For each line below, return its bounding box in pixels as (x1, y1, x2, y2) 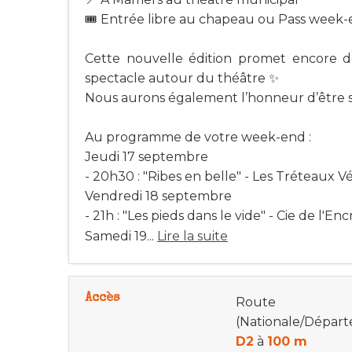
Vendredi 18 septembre (85, 189, 232, 204)
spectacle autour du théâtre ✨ (85, 71, 279, 86)
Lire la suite (157, 229, 228, 244)
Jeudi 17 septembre (85, 149, 208, 165)
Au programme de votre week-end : (85, 130, 311, 145)
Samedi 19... (85, 229, 157, 244)
